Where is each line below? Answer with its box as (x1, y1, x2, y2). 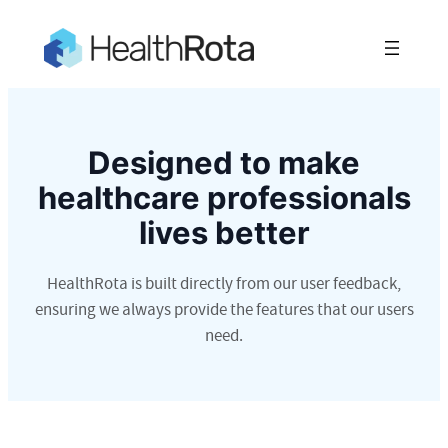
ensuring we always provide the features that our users (34, 298, 414, 321)
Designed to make (88, 143, 360, 181)
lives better (138, 213, 310, 251)
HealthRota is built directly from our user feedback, (47, 272, 401, 295)
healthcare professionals (37, 178, 411, 216)
